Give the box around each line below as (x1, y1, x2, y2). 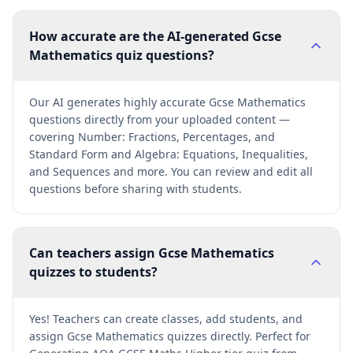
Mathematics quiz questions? (29, 46, 214, 64)
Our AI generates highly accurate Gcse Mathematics (29, 95, 306, 110)
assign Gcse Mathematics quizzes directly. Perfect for (29, 329, 310, 344)
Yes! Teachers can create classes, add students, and (29, 311, 303, 326)
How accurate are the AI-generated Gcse (29, 28, 281, 45)
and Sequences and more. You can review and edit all (29, 164, 313, 179)
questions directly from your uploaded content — (29, 112, 290, 127)
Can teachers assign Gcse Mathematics (29, 244, 274, 262)
